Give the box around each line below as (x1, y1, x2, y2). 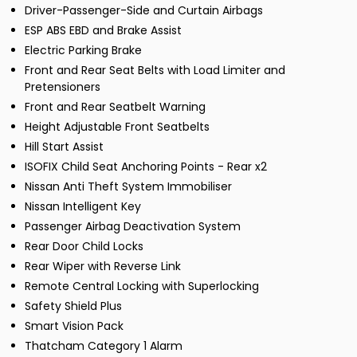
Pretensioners (25, 79, 100, 96)
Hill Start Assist (25, 139, 104, 155)
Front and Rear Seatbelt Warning (25, 99, 206, 116)
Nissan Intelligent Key (25, 198, 141, 215)
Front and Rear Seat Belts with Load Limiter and (25, 62, 285, 79)
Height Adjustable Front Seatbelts (25, 119, 210, 135)
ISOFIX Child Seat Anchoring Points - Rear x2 (25, 159, 267, 175)
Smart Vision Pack (25, 318, 124, 335)
